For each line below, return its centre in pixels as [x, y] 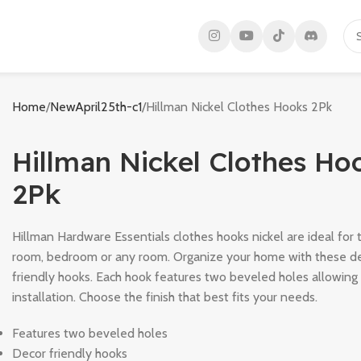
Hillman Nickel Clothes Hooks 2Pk [239, 107]
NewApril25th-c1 [95, 107]
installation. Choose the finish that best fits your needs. [164, 297]
